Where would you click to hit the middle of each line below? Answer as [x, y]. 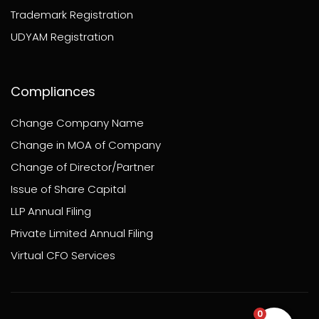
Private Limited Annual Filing [82, 233]
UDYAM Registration [62, 36]
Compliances [53, 91]
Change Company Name [77, 122]
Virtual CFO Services [63, 255]
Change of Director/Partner [83, 167]
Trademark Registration [72, 14]
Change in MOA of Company [86, 145]
